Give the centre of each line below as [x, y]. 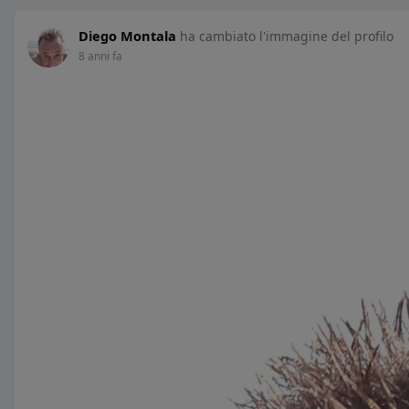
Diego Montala [127, 36]
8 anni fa [100, 56]
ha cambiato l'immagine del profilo [287, 36]
